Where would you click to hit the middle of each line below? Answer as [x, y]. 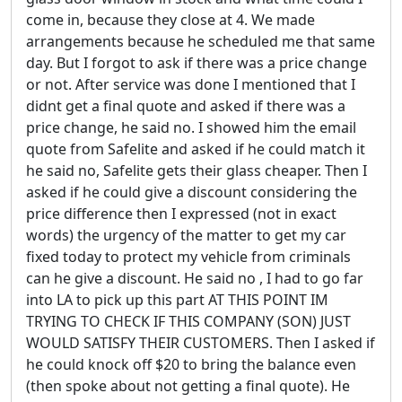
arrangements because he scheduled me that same [201, 41]
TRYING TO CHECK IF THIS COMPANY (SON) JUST [188, 321]
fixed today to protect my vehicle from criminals [188, 256]
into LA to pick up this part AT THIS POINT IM [177, 299]
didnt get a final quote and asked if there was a [186, 105]
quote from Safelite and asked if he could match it [196, 149]
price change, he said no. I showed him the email [191, 127]
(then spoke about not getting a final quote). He [188, 385]
